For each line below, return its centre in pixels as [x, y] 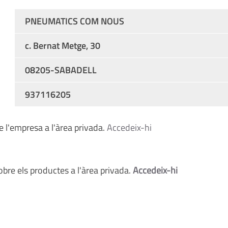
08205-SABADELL [61, 70]
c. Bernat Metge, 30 [62, 46]
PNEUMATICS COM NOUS [74, 21]
